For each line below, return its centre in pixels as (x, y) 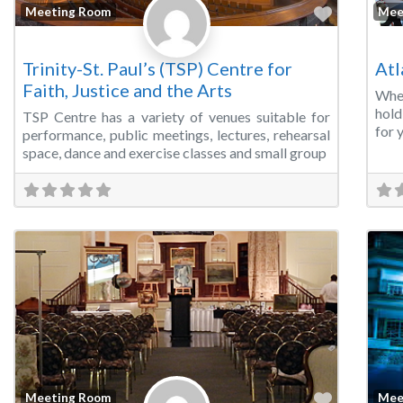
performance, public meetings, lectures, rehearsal (176, 134)
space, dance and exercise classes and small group (175, 152)
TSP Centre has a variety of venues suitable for (176, 116)
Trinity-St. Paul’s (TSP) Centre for (157, 68)
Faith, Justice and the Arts (127, 90)
